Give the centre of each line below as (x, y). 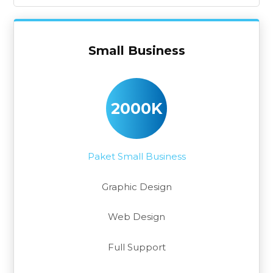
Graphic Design (136, 186)
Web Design (136, 217)
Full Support (136, 247)
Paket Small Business (136, 157)
